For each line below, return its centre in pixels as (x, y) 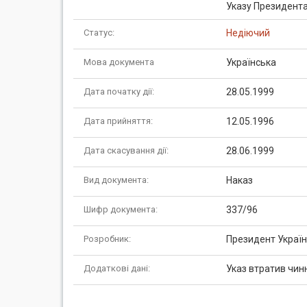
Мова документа (119, 62)
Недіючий (248, 33)
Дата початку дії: (119, 91)
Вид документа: (116, 180)
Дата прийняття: (118, 121)
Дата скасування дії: (126, 150)
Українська (251, 62)
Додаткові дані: (117, 268)
